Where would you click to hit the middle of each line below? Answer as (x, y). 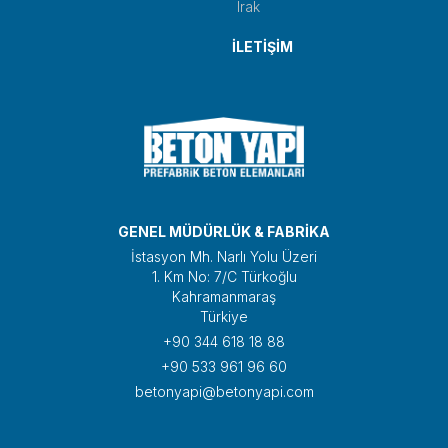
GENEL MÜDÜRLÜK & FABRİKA (224, 231)
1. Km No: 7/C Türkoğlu (224, 276)
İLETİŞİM (262, 46)
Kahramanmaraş (224, 296)
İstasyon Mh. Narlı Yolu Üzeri (224, 256)
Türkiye (224, 316)
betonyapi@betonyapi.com (224, 391)
